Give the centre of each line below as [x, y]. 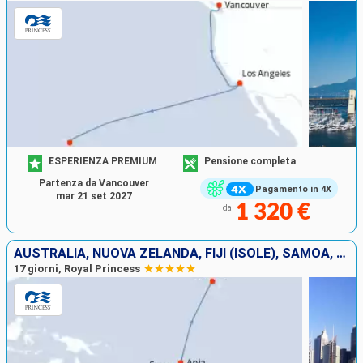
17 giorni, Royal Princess [77, 269]
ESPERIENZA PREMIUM [103, 161]
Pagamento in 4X [293, 189]
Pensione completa [250, 161]
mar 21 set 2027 [94, 196]
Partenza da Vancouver [94, 183]
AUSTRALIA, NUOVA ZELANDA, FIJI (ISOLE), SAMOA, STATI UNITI [341, 254]
